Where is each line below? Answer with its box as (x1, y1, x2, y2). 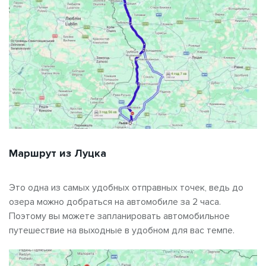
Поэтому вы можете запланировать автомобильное (9, 210, 230, 222)
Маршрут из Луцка (9, 146, 106, 160)
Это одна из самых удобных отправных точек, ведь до (9, 181, 243, 194)
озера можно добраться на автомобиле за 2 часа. (9, 195, 221, 208)
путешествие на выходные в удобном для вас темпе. (9, 224, 235, 236)
